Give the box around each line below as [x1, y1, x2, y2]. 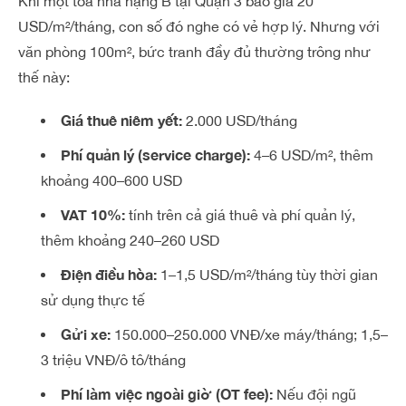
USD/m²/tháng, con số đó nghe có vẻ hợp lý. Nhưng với [18, 18, 380, 34]
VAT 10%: [61, 206, 125, 223]
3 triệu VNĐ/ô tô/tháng [41, 352, 186, 368]
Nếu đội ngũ [273, 386, 356, 402]
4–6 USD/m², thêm [250, 147, 373, 163]
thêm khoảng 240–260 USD [41, 232, 219, 248]
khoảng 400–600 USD [41, 172, 182, 188]
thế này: [18, 69, 70, 85]
